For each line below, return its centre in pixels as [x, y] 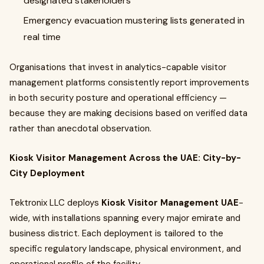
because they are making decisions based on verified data [128, 113]
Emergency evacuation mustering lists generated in [134, 20]
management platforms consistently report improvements [129, 82]
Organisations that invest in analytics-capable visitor [118, 67]
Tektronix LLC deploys [55, 203]
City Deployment [47, 173]
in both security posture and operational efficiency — [118, 98]
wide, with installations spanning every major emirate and [125, 218]
